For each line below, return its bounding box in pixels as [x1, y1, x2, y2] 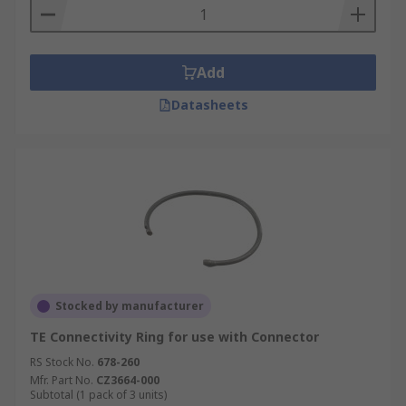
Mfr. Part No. [30, 372, 93, 388]
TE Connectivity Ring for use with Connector [30, 328, 319, 345]
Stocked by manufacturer [55, 298, 204, 314]
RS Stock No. [30, 354, 94, 370]
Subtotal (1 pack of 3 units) [30, 387, 167, 402]
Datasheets [170, 96, 248, 113]
